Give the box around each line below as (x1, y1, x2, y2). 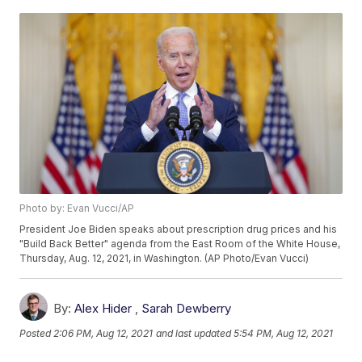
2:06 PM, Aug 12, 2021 (53, 327, 154, 340)
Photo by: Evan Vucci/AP (19, 202, 135, 215)
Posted (19, 327, 54, 340)
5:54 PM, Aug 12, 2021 (234, 327, 334, 340)
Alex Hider (74, 301, 133, 317)
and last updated (156, 327, 232, 340)
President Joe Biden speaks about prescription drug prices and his (19, 223, 338, 236)
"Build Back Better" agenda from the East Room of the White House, (19, 238, 341, 250)
